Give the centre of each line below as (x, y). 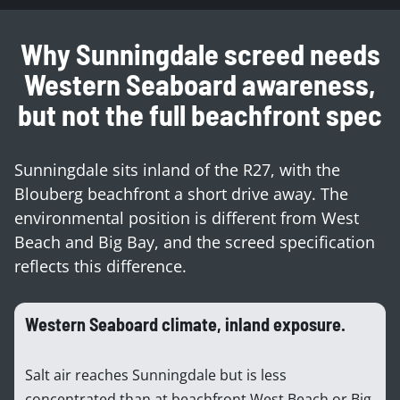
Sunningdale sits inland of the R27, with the (177, 169)
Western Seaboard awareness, (200, 83)
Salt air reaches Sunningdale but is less (156, 375)
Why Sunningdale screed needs (200, 53)
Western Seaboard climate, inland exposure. (185, 324)
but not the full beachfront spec (200, 114)
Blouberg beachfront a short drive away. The (181, 193)
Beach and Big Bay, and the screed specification (195, 242)
